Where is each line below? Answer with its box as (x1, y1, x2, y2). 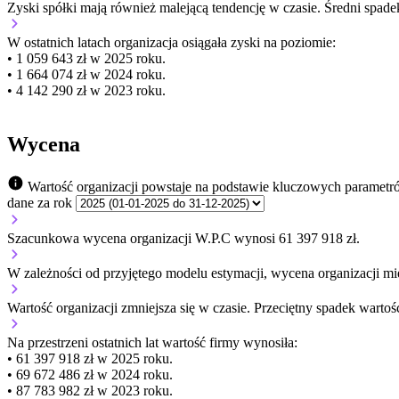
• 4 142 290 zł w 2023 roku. (7, 83, 166, 99)
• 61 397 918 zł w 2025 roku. (7, 351, 173, 367)
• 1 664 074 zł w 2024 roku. (7, 67, 166, 83)
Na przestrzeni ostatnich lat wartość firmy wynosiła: (7, 335, 297, 351)
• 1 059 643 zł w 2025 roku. (7, 51, 166, 67)
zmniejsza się (121, 300, 195, 316)
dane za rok (7, 195, 72, 211)
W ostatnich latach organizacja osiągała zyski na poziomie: (7, 35, 336, 51)
